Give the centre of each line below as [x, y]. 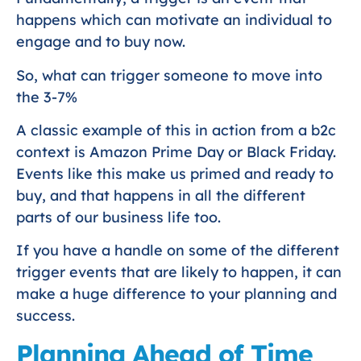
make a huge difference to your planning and [176, 294]
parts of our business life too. [118, 218]
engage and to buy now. [101, 42]
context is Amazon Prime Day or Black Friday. [176, 152]
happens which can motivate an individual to [174, 20]
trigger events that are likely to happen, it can [179, 272]
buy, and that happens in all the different [161, 196]
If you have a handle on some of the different [178, 251]
